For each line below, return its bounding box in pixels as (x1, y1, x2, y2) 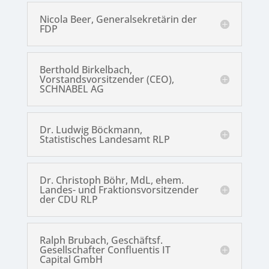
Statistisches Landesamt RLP (39, 133, 170, 147)
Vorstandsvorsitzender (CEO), (39, 73, 174, 86)
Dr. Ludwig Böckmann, (39, 123, 142, 137)
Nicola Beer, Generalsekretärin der (39, 13, 197, 26)
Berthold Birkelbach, (39, 63, 132, 77)
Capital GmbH (39, 253, 103, 267)
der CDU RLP (39, 193, 98, 207)
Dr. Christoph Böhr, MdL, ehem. (39, 174, 184, 187)
